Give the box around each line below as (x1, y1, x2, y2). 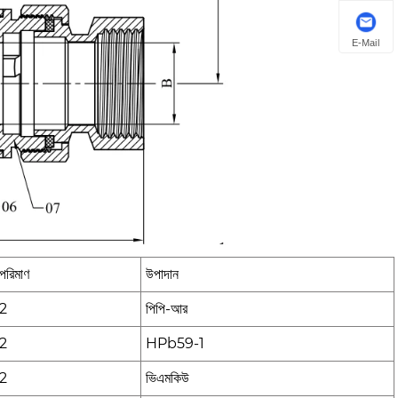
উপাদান (146, 266, 179, 283)
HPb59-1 (146, 335, 204, 353)
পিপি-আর (146, 300, 187, 318)
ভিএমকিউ (146, 370, 189, 387)
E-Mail (352, 36, 380, 48)
